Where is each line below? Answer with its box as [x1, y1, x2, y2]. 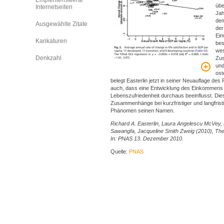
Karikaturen [35, 37, 67, 44]
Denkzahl [35, 54, 61, 61]
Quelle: [110, 148, 129, 154]
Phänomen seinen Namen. [110, 107, 174, 113]
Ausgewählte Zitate [35, 20, 87, 27]
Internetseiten [35, 3, 72, 10]
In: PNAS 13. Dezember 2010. [110, 135, 183, 141]
